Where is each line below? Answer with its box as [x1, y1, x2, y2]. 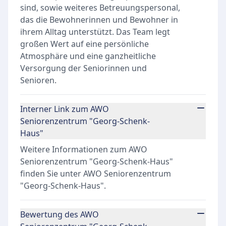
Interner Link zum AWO [20, 103, 109, 115]
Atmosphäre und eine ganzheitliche [20, 50, 156, 62]
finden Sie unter [20, 168, 83, 179]
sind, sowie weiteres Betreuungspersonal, [20, 2, 180, 13]
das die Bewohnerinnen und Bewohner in [20, 14, 178, 25]
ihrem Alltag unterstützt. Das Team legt [20, 26, 170, 37]
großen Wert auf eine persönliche [20, 38, 149, 49]
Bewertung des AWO [20, 209, 99, 220]
